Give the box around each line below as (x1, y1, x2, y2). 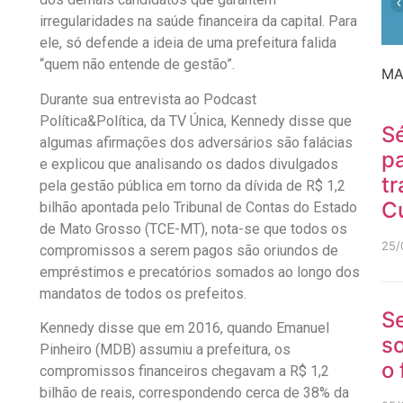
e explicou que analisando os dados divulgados (39, 155, 338, 173)
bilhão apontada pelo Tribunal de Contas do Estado (39, 198, 357, 216)
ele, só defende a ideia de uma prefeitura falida (39, 34, 336, 52)
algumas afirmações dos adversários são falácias (39, 133, 353, 151)
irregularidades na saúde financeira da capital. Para (39, 13, 357, 31)
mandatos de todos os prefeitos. (39, 284, 246, 302)
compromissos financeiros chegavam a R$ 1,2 (39, 363, 329, 381)
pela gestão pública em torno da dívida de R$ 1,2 (39, 176, 345, 194)
